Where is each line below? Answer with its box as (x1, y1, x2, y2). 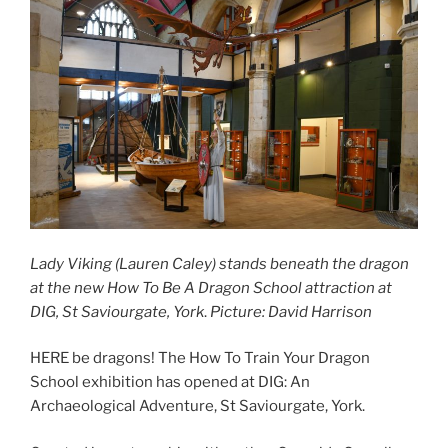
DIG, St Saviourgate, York (30, 302, 204, 321)
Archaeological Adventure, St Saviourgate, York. (30, 397, 365, 416)
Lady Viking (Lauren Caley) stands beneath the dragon (30, 254, 409, 273)
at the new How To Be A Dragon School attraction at (30, 278, 392, 297)
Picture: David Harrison (210, 302, 372, 321)
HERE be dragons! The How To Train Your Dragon (30, 349, 370, 368)
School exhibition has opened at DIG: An (30, 373, 310, 392)
